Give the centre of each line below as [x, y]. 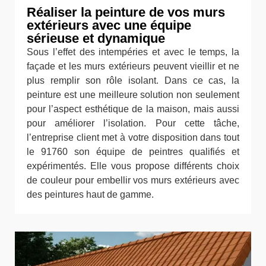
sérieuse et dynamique [96, 38]
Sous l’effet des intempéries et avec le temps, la [133, 52]
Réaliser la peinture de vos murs [126, 12]
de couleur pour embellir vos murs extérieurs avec [133, 180]
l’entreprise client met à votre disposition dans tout [133, 137]
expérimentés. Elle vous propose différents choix [133, 166]
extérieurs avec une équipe [109, 25]
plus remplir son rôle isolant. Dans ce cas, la [133, 80]
